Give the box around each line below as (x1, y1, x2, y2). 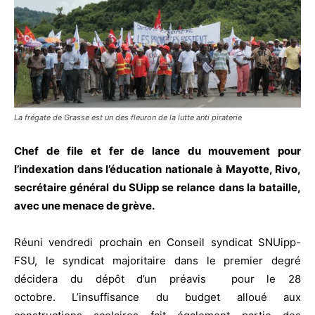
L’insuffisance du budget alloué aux (56, 290, 301, 304)
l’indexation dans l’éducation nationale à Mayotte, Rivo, (14, 162, 301, 176)
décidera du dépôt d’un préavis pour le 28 (14, 272, 301, 286)
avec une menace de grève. (14, 199, 155, 213)
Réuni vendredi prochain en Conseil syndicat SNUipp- (14, 236, 301, 250)
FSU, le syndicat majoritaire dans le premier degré (14, 254, 301, 268)
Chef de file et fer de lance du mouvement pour (14, 144, 301, 158)
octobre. (14, 290, 56, 304)
